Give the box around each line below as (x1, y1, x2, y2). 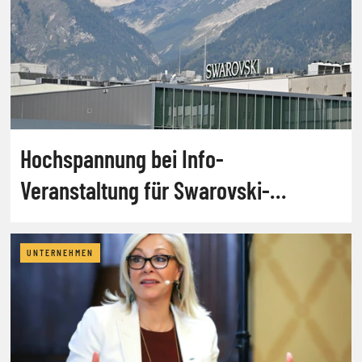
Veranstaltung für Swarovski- (20, 175, 270, 204)
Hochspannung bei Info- (20, 143, 224, 173)
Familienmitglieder (20, 206, 178, 236)
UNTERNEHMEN (27, 247, 94, 258)
